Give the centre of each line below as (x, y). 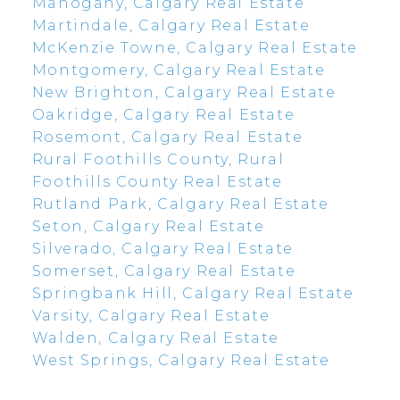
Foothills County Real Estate (157, 182)
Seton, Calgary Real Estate (148, 227)
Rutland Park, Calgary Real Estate (180, 204)
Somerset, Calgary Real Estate (164, 271)
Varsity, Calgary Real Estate (151, 316)
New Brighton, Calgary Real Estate (184, 93)
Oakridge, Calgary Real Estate (163, 115)
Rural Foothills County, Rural (158, 160)
